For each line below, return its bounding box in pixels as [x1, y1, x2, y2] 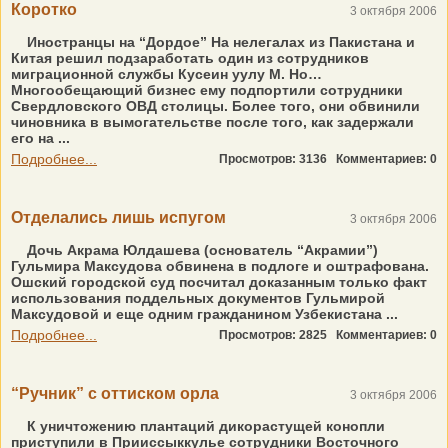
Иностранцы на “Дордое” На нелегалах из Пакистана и [23, 34, 415, 50]
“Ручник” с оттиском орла [11, 385, 219, 402]
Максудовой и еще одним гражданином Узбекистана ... [11, 306, 398, 322]
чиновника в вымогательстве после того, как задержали [11, 114, 414, 130]
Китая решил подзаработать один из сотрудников [11, 50, 369, 66]
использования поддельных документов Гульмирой [11, 290, 385, 306]
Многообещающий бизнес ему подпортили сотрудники [11, 82, 403, 98]
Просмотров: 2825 [219, 328, 336, 342]
